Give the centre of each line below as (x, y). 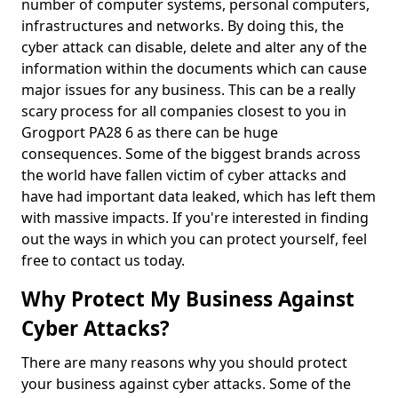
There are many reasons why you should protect (184, 362)
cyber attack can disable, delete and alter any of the (194, 47)
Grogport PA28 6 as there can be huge (150, 132)
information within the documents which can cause (194, 68)
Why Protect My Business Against (188, 299)
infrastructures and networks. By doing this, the (183, 26)
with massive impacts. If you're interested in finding (195, 218)
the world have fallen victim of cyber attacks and (184, 175)
